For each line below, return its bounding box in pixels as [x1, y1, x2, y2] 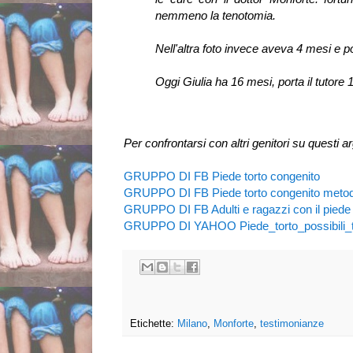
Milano [177, 318, 207, 329]
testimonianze [260, 318, 324, 329]
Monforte [214, 318, 254, 329]
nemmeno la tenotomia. [155, 9, 276, 23]
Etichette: [130, 318, 177, 329]
